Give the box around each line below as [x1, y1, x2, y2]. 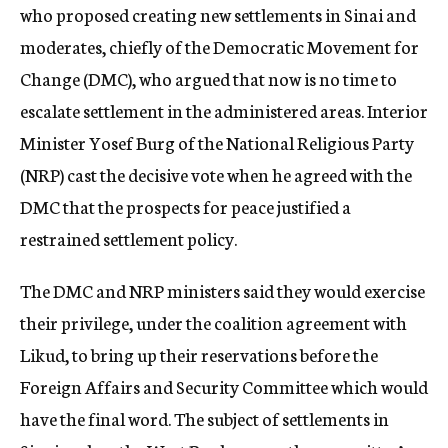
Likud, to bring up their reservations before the [20, 341, 378, 367]
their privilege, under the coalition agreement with [20, 309, 407, 335]
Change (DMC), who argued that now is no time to [20, 65, 397, 91]
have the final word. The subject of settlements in [20, 405, 389, 431]
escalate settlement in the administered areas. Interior [20, 97, 428, 123]
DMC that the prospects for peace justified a [20, 193, 351, 219]
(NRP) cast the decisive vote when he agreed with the [20, 161, 412, 187]
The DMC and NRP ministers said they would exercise [20, 277, 425, 303]
